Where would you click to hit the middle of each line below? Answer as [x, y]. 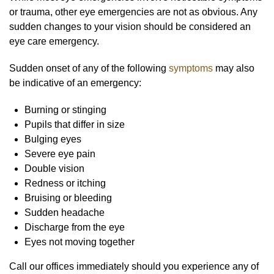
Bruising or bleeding [68, 198]
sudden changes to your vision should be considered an [130, 26]
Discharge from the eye [75, 227]
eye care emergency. [54, 41]
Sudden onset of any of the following [89, 68]
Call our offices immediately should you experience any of [134, 266]
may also [234, 68]
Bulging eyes [53, 139]
